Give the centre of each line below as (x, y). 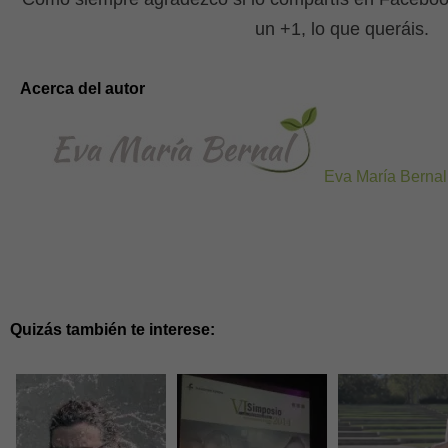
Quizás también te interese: (112, 330)
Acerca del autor (82, 88)
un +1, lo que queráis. (342, 29)
